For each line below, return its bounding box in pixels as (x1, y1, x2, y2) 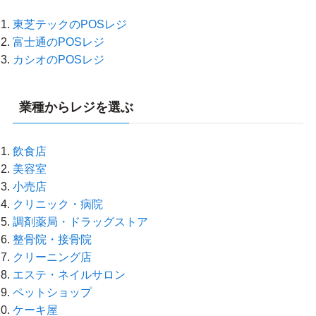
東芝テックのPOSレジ (12, 18, 127, 31)
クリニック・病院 (12, 197, 103, 211)
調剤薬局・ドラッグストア (12, 215, 148, 229)
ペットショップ (12, 286, 92, 299)
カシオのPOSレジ (12, 53, 104, 66)
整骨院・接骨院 (12, 233, 92, 246)
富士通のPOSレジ (12, 35, 104, 49)
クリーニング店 (12, 250, 92, 264)
